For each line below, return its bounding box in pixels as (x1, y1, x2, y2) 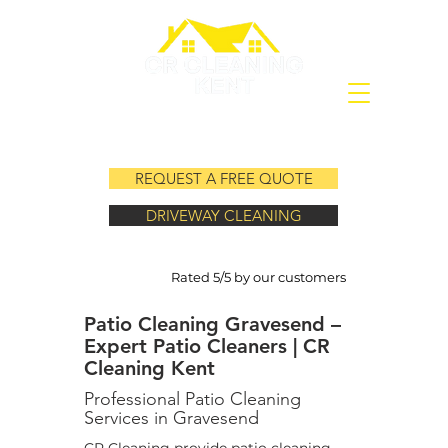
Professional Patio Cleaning (84, 388, 301, 410)
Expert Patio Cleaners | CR (84, 334, 330, 358)
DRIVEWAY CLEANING (145, 206, 302, 225)
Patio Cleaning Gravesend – (84, 312, 341, 336)
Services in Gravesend (84, 407, 259, 429)
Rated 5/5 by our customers (171, 269, 346, 285)
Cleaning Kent (84, 356, 215, 380)
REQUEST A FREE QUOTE (134, 169, 313, 188)
